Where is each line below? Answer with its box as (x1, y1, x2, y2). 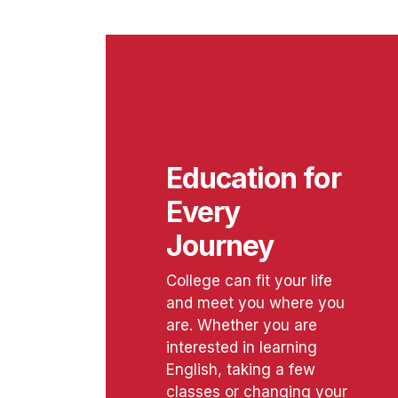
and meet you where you (166, 294, 345, 313)
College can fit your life (166, 272, 332, 291)
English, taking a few (166, 361, 315, 379)
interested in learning (166, 338, 317, 357)
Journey (166, 227, 275, 263)
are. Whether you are (166, 316, 317, 335)
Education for (166, 160, 341, 195)
